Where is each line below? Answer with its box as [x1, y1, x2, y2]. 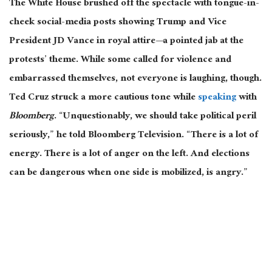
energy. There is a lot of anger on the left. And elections [9, 145, 250, 165]
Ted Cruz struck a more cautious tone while [9, 89, 198, 108]
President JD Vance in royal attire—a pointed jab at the [9, 32, 243, 52]
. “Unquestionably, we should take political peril [54, 107, 256, 127]
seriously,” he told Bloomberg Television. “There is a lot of [9, 126, 258, 146]
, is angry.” [202, 164, 248, 183]
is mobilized [152, 164, 202, 183]
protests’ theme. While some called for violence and [9, 51, 231, 70]
